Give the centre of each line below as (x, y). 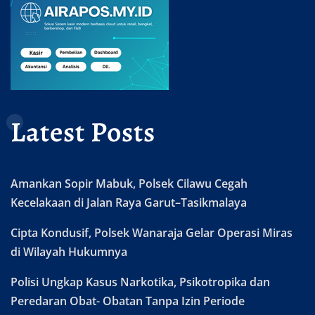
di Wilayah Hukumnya (69, 251)
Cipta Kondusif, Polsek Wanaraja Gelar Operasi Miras (152, 232)
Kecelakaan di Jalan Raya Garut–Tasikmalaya (129, 202)
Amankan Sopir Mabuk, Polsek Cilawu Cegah (129, 183)
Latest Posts (83, 131)
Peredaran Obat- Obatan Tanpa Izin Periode (128, 301)
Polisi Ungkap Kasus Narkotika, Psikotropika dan (140, 282)
